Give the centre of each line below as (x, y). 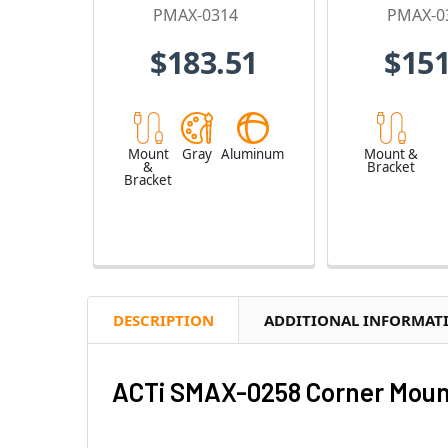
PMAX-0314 (196, 15)
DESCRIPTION (163, 319)
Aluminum (252, 153)
